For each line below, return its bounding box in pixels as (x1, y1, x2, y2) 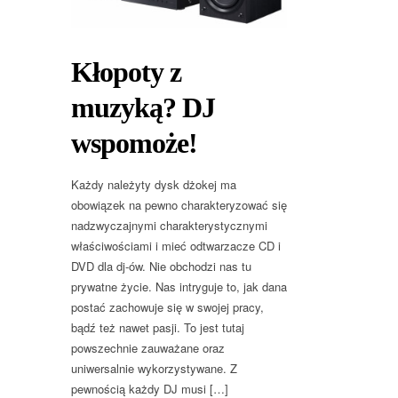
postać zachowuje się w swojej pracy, (71, 298, 264, 315)
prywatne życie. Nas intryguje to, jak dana (71, 277, 287, 295)
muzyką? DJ (71, 91, 215, 123)
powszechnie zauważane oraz (71, 338, 225, 356)
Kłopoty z (71, 55, 181, 88)
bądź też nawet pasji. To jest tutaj (71, 318, 244, 336)
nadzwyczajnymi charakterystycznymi (71, 216, 267, 234)
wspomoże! (71, 126, 197, 159)
